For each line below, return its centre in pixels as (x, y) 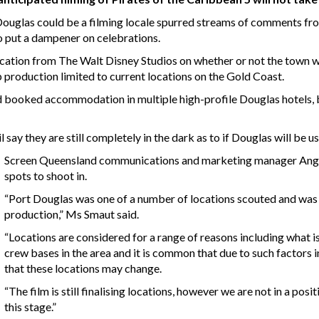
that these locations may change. (84, 268)
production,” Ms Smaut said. (73, 214)
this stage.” (30, 307)
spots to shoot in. (47, 176)
